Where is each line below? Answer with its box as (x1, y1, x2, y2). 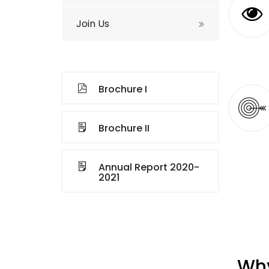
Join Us (76, 17, 109, 31)
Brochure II (98, 121, 150, 135)
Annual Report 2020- (98, 160, 199, 174)
